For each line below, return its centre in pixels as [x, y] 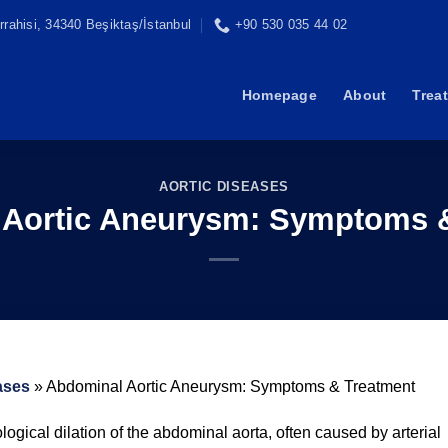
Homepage [279, 95]
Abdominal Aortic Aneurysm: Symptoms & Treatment [230, 386]
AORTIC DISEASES [224, 187]
